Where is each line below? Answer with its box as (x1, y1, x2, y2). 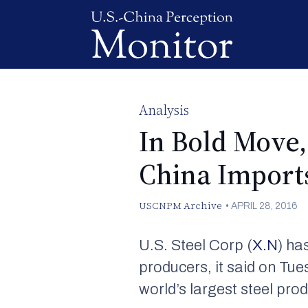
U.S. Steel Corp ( (139, 236, 253, 254)
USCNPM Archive (139, 198, 223, 212)
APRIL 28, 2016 (230, 200, 298, 211)
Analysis (139, 100, 190, 120)
